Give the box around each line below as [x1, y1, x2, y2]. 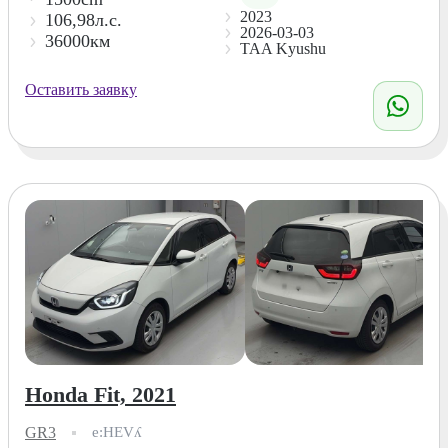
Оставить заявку [25, 80, 137, 98]
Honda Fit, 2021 [25, 381, 176, 407]
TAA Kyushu [239, 39, 326, 57]
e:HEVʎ [92, 424, 142, 441]
